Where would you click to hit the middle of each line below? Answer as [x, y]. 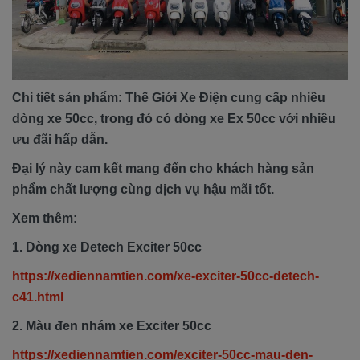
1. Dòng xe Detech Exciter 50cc [108, 247]
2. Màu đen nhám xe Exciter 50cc [112, 326]
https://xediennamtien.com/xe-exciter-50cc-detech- [166, 276]
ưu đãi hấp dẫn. [61, 139]
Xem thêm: [45, 218]
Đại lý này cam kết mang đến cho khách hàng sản [163, 168]
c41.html [38, 297]
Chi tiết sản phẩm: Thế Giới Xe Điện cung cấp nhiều [169, 98]
